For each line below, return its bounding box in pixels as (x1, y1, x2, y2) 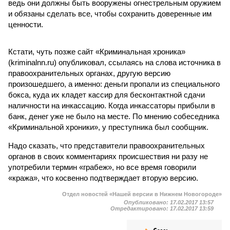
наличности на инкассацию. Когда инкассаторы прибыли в (8, 101, 215, 110)
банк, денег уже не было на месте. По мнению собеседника (8, 112, 219, 121)
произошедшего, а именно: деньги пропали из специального (8, 80, 220, 88)
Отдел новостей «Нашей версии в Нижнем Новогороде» (62, 191, 222, 197)
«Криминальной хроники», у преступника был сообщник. (8, 123, 208, 131)
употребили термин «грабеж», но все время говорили (8, 163, 196, 171)
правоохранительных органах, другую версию (8, 69, 170, 78)
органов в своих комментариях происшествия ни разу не (8, 152, 208, 161)
